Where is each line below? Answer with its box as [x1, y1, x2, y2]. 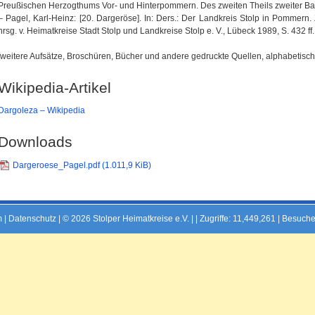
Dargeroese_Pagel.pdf [13, 160, 102, 170]
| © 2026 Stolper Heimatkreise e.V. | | [56, 213, 200, 224]
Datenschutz [8, 213, 56, 224]
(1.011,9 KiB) [102, 160, 151, 170]
